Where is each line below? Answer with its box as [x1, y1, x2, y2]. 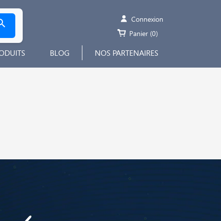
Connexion [131, 14, 163, 24]
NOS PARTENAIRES [95, 47, 158, 58]
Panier [129, 29, 148, 38]
